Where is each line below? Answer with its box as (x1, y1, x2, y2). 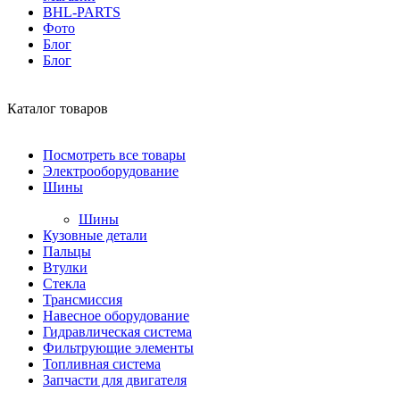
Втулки (43, 260, 87, 275)
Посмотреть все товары (43, 147, 186, 162)
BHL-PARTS (43, 4, 121, 20)
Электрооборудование (43, 163, 179, 179)
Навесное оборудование (43, 308, 189, 323)
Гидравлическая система (43, 324, 192, 339)
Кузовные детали (43, 228, 147, 243)
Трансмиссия (43, 292, 122, 307)
